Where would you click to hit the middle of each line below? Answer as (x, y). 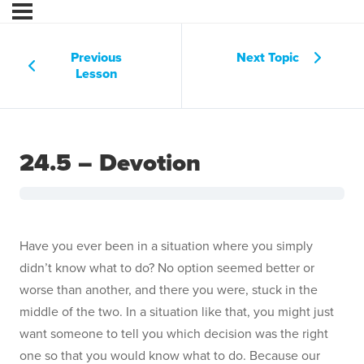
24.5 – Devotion (110, 163)
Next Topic (267, 57)
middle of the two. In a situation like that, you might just (177, 312)
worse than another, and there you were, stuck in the (169, 290)
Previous (96, 57)
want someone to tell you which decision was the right (174, 334)
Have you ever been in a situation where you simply (166, 246)
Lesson (96, 74)
